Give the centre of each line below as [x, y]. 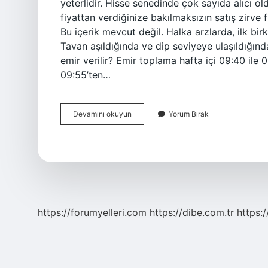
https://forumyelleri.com [92, 212]
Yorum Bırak [189, 114]
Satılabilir [147, 135]
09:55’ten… [86, 75]
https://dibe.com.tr [192, 212]
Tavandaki [149, 113]
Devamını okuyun [102, 114]
